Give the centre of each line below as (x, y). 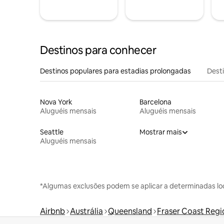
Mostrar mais (160, 132)
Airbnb (52, 211)
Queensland (130, 211)
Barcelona (155, 102)
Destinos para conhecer (98, 50)
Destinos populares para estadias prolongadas (115, 71)
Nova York (56, 102)
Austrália (86, 211)
